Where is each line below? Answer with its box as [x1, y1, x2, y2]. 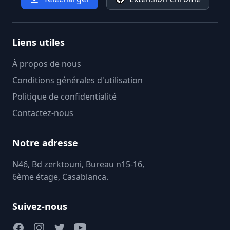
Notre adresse [12, 137, 78, 149]
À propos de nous [12, 58, 81, 69]
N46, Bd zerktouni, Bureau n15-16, [12, 159, 144, 170]
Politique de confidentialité [12, 91, 117, 102]
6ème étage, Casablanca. [12, 171, 108, 182]
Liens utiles [12, 36, 65, 48]
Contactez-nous [12, 107, 73, 119]
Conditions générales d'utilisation [12, 74, 143, 86]
